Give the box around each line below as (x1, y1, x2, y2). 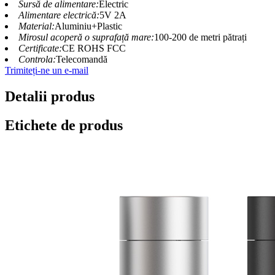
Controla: (18, 54, 56, 65)
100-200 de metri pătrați (154, 32, 247, 43)
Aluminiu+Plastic (55, 21, 122, 32)
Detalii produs (5, 88, 95, 104)
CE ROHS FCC (62, 43, 126, 54)
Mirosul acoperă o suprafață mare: (18, 32, 154, 43)
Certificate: (18, 43, 62, 54)
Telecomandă (56, 54, 107, 65)
